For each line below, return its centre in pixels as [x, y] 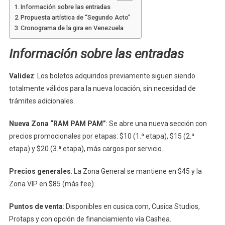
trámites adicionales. [42, 101]
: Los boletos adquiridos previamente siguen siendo [115, 76]
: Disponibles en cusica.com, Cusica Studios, [131, 206]
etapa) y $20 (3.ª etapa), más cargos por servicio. [86, 148]
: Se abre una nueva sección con [156, 123]
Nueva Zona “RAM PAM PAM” [57, 123]
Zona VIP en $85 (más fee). [52, 184]
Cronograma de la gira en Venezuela [72, 28]
